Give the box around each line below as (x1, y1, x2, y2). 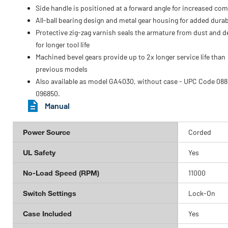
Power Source (23, 128, 70, 136)
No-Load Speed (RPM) (23, 168, 99, 177)
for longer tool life (36, 40, 90, 49)
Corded (188, 128, 211, 136)
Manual (45, 101, 70, 110)
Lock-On (188, 189, 215, 197)
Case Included (23, 209, 72, 218)
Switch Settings (23, 189, 76, 197)
